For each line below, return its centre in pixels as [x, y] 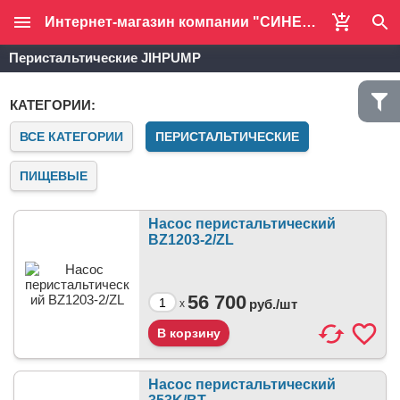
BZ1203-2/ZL [191, 240]
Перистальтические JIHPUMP [105, 58]
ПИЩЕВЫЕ [54, 176]
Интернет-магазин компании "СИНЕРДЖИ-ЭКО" [309, 22]
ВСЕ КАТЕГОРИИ [71, 137]
